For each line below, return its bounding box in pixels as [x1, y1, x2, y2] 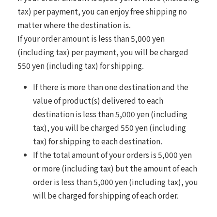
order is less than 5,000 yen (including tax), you [32, 176, 198, 187]
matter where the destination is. [17, 19, 131, 30]
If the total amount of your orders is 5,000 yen [32, 149, 192, 160]
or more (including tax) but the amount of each [32, 162, 197, 173]
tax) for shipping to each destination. [32, 135, 162, 146]
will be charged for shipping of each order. [32, 189, 179, 201]
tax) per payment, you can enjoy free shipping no [17, 5, 187, 16]
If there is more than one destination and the [32, 81, 188, 92]
